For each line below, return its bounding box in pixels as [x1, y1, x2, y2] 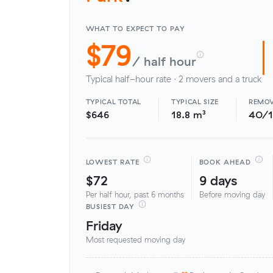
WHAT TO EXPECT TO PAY [85, 24, 185, 34]
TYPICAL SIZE [171, 97, 219, 106]
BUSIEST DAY [85, 202, 135, 211]
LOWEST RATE [85, 157, 140, 166]
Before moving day [199, 190, 265, 200]
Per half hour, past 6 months [85, 190, 184, 200]
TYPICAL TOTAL [85, 97, 142, 106]
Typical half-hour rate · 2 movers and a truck [85, 73, 261, 85]
